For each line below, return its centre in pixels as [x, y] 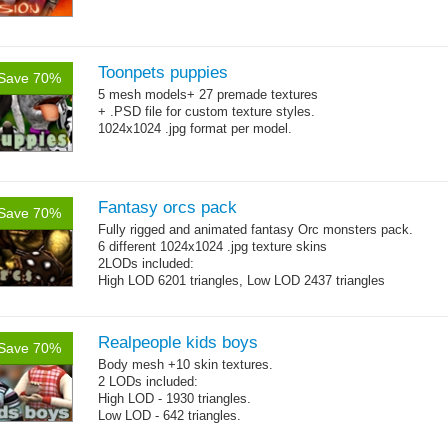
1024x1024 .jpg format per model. [197, 128]
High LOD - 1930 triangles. [174, 398]
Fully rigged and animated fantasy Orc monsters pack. [257, 229]
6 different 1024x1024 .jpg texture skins [212, 246]
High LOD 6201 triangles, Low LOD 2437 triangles [243, 280]
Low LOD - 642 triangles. [171, 415]
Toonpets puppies [163, 72]
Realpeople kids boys [178, 342]
